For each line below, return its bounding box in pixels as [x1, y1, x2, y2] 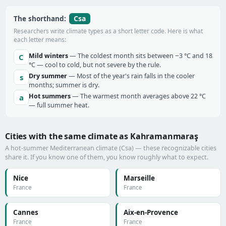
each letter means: [14, 35, 66, 44]
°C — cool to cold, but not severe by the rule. [29, 61, 161, 69]
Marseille [124, 174, 155, 183]
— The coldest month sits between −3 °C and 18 [68, 51, 212, 60]
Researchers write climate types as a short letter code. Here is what [14, 27, 203, 35]
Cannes [13, 208, 38, 217]
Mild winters [29, 51, 68, 60]
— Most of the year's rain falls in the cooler [67, 72, 195, 80]
